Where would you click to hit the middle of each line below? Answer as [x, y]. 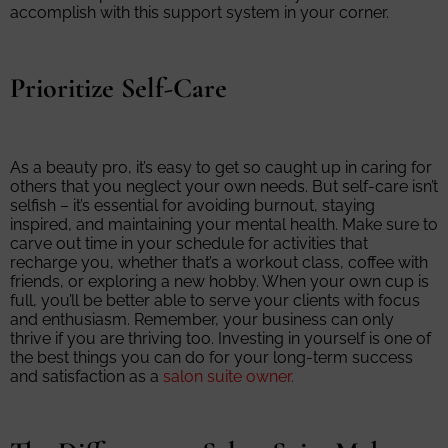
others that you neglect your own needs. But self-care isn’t [224, 186]
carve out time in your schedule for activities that [189, 243]
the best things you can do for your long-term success [211, 357]
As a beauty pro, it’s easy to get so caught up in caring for [221, 167]
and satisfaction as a [86, 376]
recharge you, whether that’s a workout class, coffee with [219, 262]
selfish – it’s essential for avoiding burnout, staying [192, 205]
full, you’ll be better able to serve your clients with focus [215, 300]
